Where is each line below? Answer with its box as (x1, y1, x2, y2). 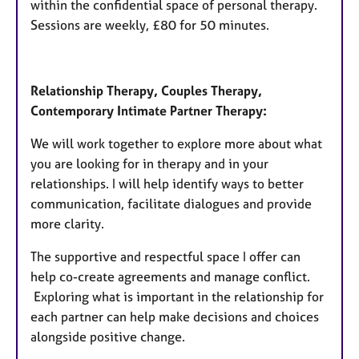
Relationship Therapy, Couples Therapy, (30, 82, 262, 99)
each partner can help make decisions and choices (30, 308, 319, 325)
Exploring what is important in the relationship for (30, 288, 324, 305)
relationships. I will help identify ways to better (30, 175, 304, 192)
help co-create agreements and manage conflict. (30, 268, 310, 284)
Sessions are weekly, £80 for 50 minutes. (30, 16, 269, 33)
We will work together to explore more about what (30, 135, 322, 151)
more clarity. (30, 215, 107, 232)
